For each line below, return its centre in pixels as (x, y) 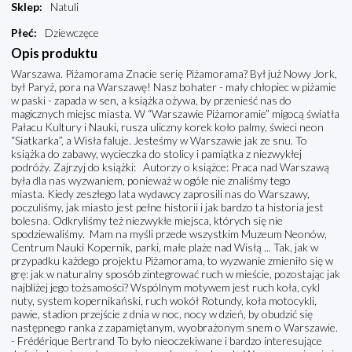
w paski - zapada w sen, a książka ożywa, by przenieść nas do (151, 101)
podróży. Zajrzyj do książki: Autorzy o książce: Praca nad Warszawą (170, 167)
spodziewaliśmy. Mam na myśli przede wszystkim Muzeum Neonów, (169, 234)
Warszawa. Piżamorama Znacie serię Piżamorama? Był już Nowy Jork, (174, 74)
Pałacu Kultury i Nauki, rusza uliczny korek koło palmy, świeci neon (167, 127)
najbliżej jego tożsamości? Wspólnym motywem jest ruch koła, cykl (165, 288)
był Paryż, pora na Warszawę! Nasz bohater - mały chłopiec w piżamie (174, 87)
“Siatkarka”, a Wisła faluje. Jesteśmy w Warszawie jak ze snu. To (159, 141)
